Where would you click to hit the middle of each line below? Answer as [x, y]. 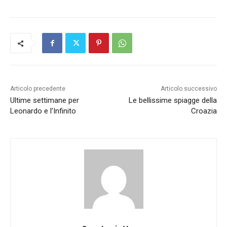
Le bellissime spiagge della [173, 101]
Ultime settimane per [45, 101]
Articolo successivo [188, 89]
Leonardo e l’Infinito [43, 111]
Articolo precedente [38, 89]
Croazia [204, 111]
